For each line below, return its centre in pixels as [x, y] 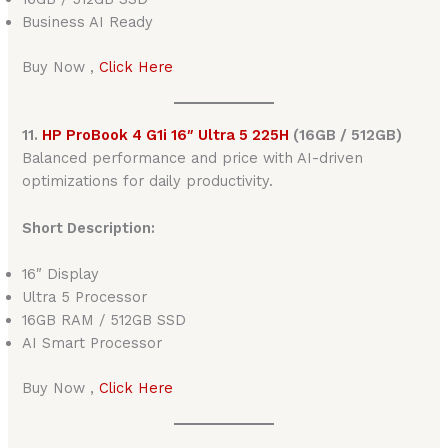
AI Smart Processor [92, 342]
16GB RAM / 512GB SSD [104, 319]
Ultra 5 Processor [85, 296]
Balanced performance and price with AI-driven [193, 158]
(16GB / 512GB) [346, 135]
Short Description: [89, 227]
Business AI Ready [88, 21]
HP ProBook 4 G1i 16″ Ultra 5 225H [166, 135]
